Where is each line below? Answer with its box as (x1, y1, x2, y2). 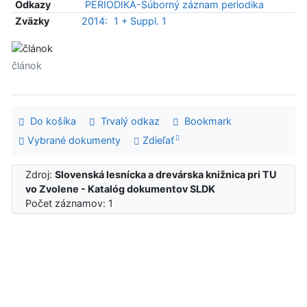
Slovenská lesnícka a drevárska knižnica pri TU (55, 169, 278, 181)
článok (12, 60, 42, 72)
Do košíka (24, 115, 76, 127)
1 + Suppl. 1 (113, 15, 167, 27)
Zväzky (14, 15, 49, 27)
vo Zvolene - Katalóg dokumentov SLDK (25, 183, 216, 195)
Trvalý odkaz (95, 115, 160, 127)
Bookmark (178, 115, 232, 127)
